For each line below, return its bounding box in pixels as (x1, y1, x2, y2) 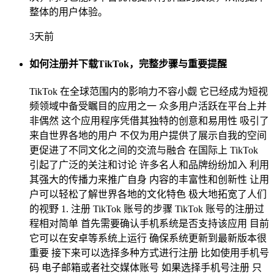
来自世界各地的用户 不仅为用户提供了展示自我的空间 (29, 130, 267, 141)
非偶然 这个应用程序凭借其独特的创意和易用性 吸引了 (29, 116, 269, 127)
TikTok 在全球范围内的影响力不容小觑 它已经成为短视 (29, 86, 268, 97)
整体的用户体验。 (29, 6, 108, 17)
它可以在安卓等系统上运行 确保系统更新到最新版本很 (29, 233, 267, 244)
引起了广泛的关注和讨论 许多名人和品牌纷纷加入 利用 (29, 160, 269, 171)
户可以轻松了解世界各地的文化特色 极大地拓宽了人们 (29, 189, 267, 200)
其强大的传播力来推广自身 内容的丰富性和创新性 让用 (29, 174, 269, 185)
